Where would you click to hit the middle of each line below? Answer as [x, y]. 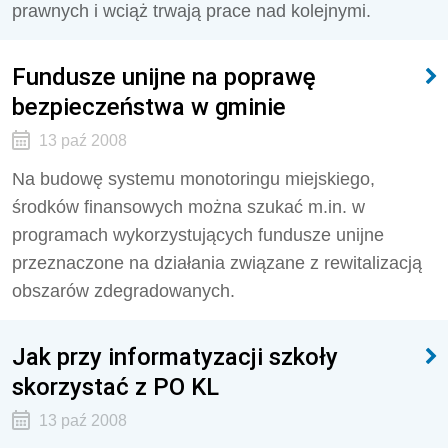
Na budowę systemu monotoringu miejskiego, [193, 179]
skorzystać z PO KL [115, 386]
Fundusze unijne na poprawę [164, 76]
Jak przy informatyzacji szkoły [175, 356]
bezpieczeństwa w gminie [149, 106]
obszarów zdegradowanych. [123, 291]
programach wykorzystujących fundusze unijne [198, 235]
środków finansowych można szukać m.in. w [188, 207]
